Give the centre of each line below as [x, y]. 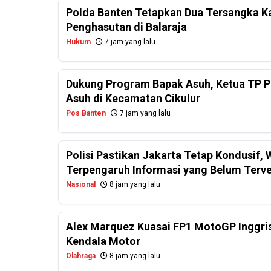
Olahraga [81, 256]
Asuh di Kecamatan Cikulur [133, 99]
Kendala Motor [103, 241]
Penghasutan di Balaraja [126, 27]
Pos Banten [86, 113]
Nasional [81, 185]
